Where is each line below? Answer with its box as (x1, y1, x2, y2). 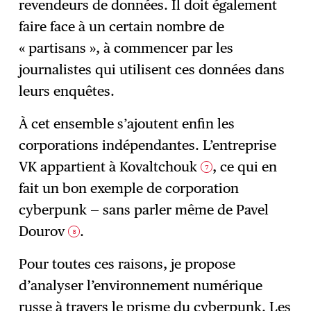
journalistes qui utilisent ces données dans (19, 61, 285, 78)
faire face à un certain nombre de (19, 18, 225, 35)
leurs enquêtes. (19, 83, 115, 100)
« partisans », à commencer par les (19, 40, 234, 57)
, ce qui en (212, 158, 278, 175)
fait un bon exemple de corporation (19, 179, 239, 196)
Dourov (19, 222, 69, 239)
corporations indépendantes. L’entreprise (19, 136, 277, 153)
